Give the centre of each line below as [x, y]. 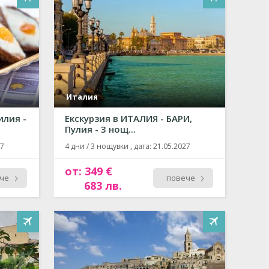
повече [181, 178]
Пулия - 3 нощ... [100, 129]
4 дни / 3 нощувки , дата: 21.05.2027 [128, 146]
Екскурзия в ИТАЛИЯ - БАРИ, [128, 118]
